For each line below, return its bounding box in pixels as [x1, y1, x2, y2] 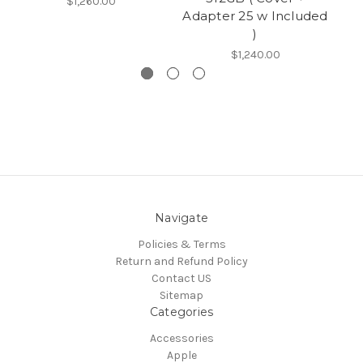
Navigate [155, 211, 208, 226]
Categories [149, 305, 214, 320]
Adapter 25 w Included [182, 8, 328, 24]
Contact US [152, 271, 211, 286]
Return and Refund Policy [115, 254, 248, 269]
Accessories [149, 331, 214, 346]
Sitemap [160, 288, 203, 303]
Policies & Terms [137, 237, 226, 252]
